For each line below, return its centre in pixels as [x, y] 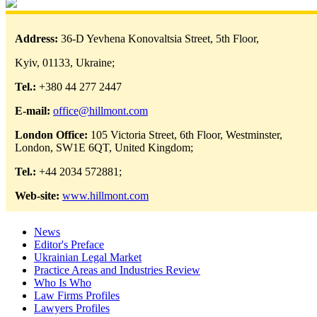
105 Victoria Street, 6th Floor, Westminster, [186, 135]
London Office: [53, 135]
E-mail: [33, 111]
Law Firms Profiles [77, 296]
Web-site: [39, 196]
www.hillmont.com [105, 196]
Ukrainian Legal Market [88, 258]
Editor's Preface [69, 245]
